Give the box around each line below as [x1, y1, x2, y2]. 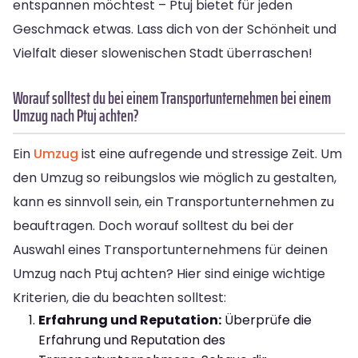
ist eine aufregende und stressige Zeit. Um [78, 144, 342, 163]
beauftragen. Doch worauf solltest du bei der [13, 216, 294, 235]
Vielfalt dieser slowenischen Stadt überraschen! [13, 43, 312, 62]
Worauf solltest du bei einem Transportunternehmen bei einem [13, 84, 331, 111]
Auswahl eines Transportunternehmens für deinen [13, 240, 328, 259]
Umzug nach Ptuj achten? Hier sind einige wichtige [13, 264, 325, 283]
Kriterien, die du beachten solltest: [13, 288, 226, 307]
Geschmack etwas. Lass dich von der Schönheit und [13, 19, 336, 38]
